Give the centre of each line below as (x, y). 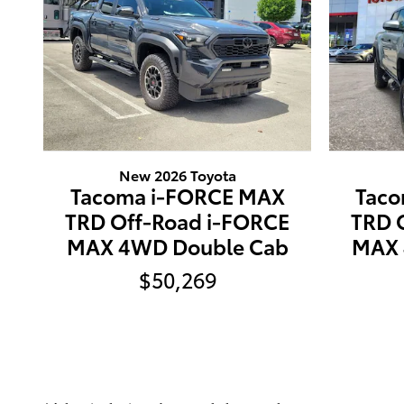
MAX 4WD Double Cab (177, 246)
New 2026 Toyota (177, 175)
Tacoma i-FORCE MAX (177, 196)
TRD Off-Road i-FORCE (177, 221)
